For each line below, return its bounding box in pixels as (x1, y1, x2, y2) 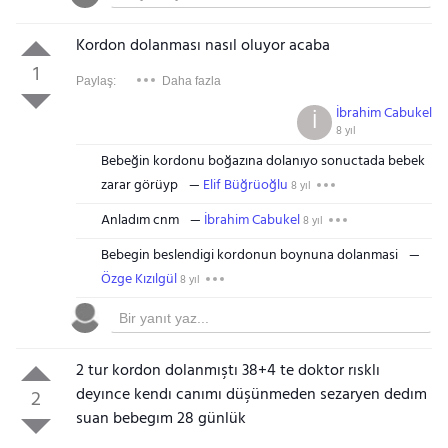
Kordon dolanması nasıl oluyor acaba (75, 33, 330, 59)
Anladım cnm (100, 209, 179, 232)
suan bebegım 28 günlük (75, 406, 246, 432)
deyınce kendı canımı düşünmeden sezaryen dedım (75, 382, 427, 408)
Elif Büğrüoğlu (202, 174, 288, 197)
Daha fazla (161, 74, 221, 88)
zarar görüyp (100, 174, 178, 197)
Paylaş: (75, 74, 116, 88)
